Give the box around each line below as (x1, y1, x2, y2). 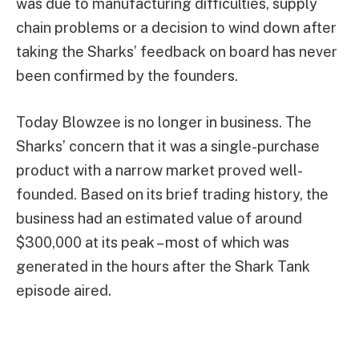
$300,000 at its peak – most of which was (16, 233, 289, 251)
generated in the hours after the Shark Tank (16, 257, 310, 275)
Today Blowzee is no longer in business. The (16, 113, 312, 131)
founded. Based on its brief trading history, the (16, 185, 329, 203)
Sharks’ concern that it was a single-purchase (16, 137, 320, 155)
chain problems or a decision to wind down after (16, 18, 337, 36)
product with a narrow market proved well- (16, 161, 303, 179)
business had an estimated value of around (16, 209, 302, 227)
